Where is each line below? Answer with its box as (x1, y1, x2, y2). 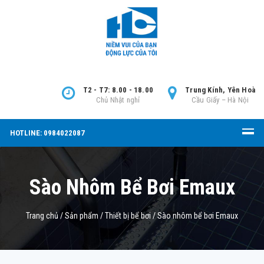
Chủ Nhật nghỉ (96, 95, 140, 104)
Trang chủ (26, 211, 58, 220)
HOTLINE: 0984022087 (10, 128, 85, 137)
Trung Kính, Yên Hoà (185, 85, 255, 94)
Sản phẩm (65, 211, 98, 220)
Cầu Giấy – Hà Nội (191, 95, 249, 104)
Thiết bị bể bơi (105, 211, 151, 220)
